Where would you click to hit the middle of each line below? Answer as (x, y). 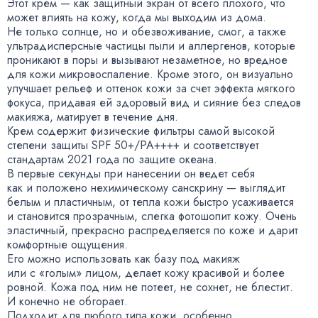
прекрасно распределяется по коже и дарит (185, 230)
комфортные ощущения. (67, 244)
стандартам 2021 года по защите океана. (112, 159)
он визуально (260, 74)
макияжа (28, 116)
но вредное (258, 60)
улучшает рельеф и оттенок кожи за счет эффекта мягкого (151, 88)
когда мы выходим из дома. (194, 17)
